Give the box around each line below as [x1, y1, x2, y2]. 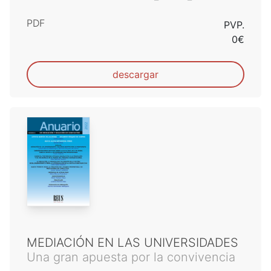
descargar [113, 68, 158, 81]
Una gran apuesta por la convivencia [27, 249, 235, 264]
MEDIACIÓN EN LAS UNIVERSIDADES [27, 235, 238, 250]
